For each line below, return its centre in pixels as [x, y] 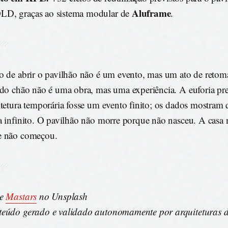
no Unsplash [62, 196]
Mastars [21, 196]
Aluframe [151, 13]
